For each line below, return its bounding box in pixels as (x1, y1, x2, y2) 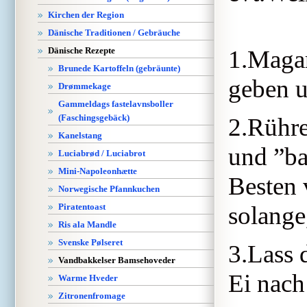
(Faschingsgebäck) (58, 112, 130, 123)
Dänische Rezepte (48, 45, 115, 56)
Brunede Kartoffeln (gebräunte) (58, 63, 180, 73)
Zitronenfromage (58, 291, 125, 301)
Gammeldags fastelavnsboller (58, 99, 173, 109)
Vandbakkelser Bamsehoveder (58, 255, 175, 265)
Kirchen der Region (48, 10, 124, 20)
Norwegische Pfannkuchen (58, 184, 160, 194)
